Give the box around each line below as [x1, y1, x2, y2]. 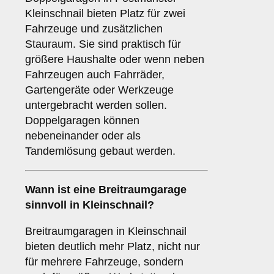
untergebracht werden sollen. [25, 99, 167, 112]
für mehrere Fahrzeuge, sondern [25, 256, 183, 268]
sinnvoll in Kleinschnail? [25, 199, 154, 212]
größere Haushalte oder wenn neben [25, 53, 204, 66]
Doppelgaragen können [25, 114, 139, 127]
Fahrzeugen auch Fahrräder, [25, 68, 165, 81]
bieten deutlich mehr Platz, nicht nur [25, 240, 200, 253]
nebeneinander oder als [25, 130, 141, 143]
